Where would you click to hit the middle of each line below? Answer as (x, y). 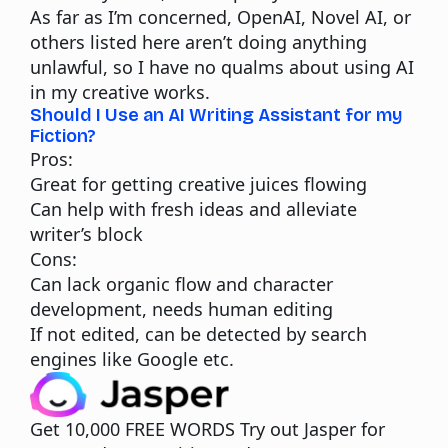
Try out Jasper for (312, 428)
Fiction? (63, 135)
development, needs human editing (181, 308)
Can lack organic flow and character (181, 283)
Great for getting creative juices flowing (198, 183)
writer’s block (86, 233)
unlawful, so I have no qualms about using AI (222, 66)
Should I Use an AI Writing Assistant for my (216, 114)
